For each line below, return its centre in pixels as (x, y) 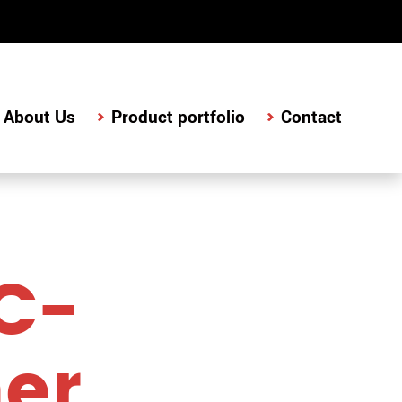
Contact (311, 116)
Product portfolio (178, 116)
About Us (39, 116)
